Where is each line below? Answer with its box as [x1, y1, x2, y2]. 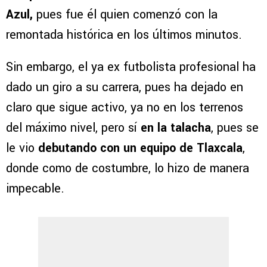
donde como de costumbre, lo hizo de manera [6, 160, 249, 178]
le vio [6, 139, 38, 157]
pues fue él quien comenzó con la [36, 6, 218, 24]
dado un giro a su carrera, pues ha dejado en [6, 79, 243, 97]
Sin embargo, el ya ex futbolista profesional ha [6, 58, 256, 76]
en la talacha [141, 119, 211, 137]
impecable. [6, 180, 64, 198]
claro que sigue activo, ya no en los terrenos [6, 99, 243, 117]
